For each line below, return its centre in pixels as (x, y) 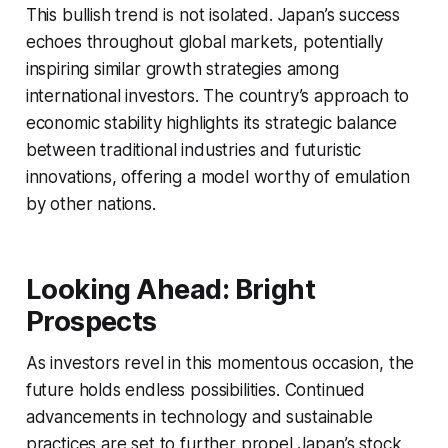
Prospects (91, 321)
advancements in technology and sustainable (199, 416)
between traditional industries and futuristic (193, 149)
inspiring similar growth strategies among (182, 68)
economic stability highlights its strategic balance (211, 122)
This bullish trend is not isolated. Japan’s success (213, 14)
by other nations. (90, 203)
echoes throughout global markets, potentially (204, 41)
